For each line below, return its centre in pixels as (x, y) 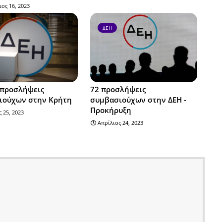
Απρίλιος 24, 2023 (120, 122)
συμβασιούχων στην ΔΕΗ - (138, 99)
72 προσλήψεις (118, 89)
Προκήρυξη (111, 110)
